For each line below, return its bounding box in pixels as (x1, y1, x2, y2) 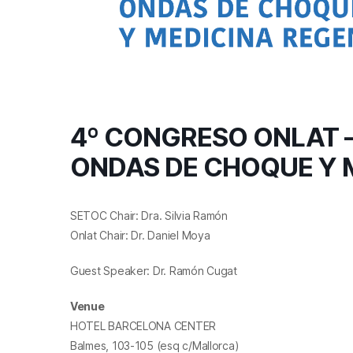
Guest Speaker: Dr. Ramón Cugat (70, 264, 237, 278)
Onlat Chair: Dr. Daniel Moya (70, 229, 210, 243)
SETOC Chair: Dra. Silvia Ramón (70, 209, 228, 223)
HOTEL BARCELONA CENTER (70, 319, 217, 333)
